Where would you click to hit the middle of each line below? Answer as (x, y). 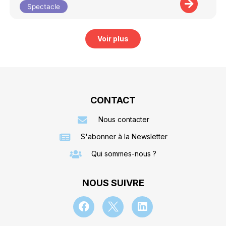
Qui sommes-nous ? (124, 154)
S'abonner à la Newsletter (124, 137)
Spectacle (44, 7)
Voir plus (113, 39)
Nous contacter (124, 120)
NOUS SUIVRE (113, 183)
